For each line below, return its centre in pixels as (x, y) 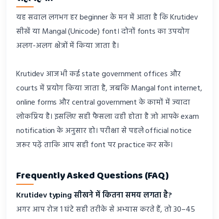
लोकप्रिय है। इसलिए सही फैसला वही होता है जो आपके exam (108, 117)
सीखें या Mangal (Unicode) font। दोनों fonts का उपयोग (103, 32)
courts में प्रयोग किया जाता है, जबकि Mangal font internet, (109, 89)
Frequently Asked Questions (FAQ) (92, 176)
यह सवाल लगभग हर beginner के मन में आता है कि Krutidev (107, 18)
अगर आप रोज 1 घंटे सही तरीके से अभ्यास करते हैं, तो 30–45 (106, 210)
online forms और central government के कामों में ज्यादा (103, 103)
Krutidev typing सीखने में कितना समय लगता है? (94, 196)
